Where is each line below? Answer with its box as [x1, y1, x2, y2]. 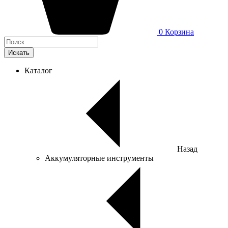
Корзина [165, 27, 194, 36]
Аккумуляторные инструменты [45, 154, 154, 162]
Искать [8, 49, 30, 56]
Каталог [24, 66, 52, 75]
